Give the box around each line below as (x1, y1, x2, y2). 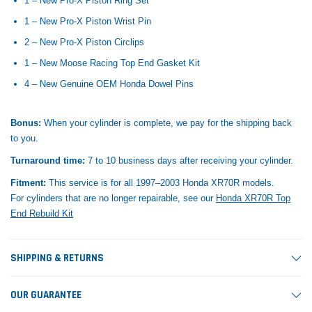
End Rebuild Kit (10, 208, 73, 219)
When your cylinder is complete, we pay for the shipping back (41, 117, 292, 128)
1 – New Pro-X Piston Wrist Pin (24, 16, 151, 27)
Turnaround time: (10, 155, 85, 166)
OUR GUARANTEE (10, 288, 81, 302)
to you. (10, 132, 38, 143)
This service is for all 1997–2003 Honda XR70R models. (46, 177, 274, 188)
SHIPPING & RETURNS (10, 251, 104, 265)
